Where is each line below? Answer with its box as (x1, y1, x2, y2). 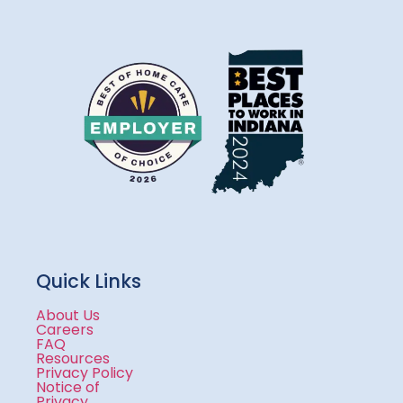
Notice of (36, 377, 100, 399)
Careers (36, 319, 94, 341)
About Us (36, 305, 100, 327)
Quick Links (36, 268, 141, 295)
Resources (36, 348, 110, 370)
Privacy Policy (36, 363, 133, 384)
